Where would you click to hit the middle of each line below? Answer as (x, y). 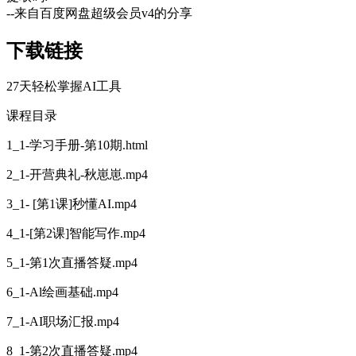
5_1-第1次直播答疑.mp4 (72, 263)
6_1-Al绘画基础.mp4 (62, 292)
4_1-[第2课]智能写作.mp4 (76, 234)
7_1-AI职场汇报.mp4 (63, 322)
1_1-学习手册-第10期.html (77, 145)
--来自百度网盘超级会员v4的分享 (99, 13)
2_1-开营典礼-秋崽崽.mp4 (77, 175)
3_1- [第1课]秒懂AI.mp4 (72, 204)
